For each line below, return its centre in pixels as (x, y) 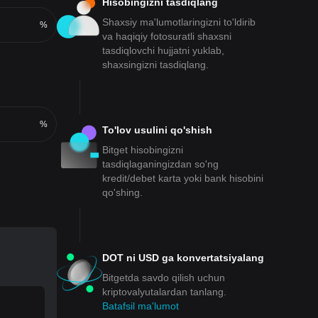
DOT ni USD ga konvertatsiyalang (183, 258)
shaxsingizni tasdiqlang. (155, 65)
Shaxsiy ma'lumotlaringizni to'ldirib (179, 22)
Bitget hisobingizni (143, 150)
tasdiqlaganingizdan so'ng (160, 164)
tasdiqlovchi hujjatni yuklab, (163, 50)
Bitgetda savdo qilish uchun (164, 278)
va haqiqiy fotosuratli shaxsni (167, 36)
